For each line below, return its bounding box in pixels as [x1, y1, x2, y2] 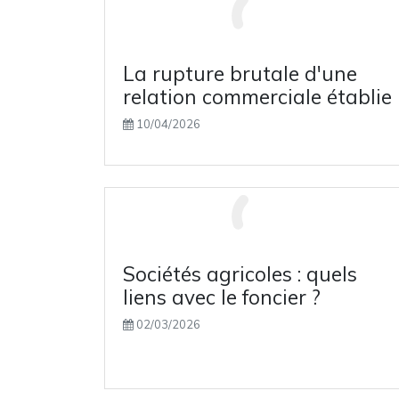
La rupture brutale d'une [123, 61, 357, 86]
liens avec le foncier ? [123, 284, 321, 310]
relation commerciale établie [123, 84, 392, 110]
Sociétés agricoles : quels [123, 261, 357, 287]
